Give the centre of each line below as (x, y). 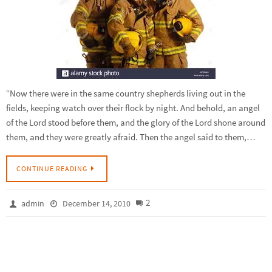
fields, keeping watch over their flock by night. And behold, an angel (133, 107)
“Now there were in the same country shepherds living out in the (126, 93)
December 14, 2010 (96, 203)
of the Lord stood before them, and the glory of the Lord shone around (136, 122)
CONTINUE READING (52, 168)
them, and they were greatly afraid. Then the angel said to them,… (131, 137)
